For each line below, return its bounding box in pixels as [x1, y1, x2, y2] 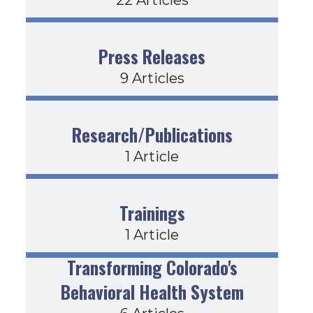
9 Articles [119, 70, 184, 87]
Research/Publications [71, 122, 233, 148]
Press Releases [99, 43, 206, 70]
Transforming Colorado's [66, 254, 238, 280]
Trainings [119, 200, 185, 226]
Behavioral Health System [60, 278, 244, 305]
